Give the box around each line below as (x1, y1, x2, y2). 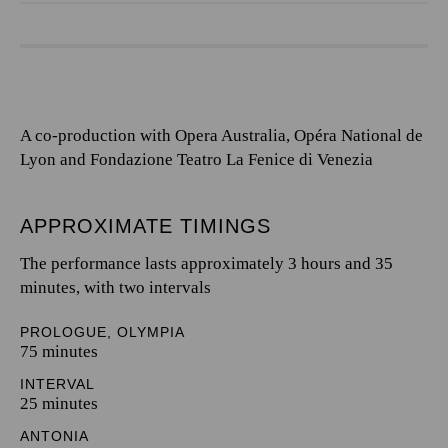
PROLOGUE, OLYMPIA (20, 324, 185, 340)
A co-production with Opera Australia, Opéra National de (20, 126, 423, 145)
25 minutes (20, 394, 98, 413)
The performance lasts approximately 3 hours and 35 (20, 254, 393, 273)
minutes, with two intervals (20, 278, 211, 297)
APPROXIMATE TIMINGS (20, 215, 271, 237)
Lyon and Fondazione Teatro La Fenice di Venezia (20, 150, 377, 169)
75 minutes (20, 342, 98, 361)
